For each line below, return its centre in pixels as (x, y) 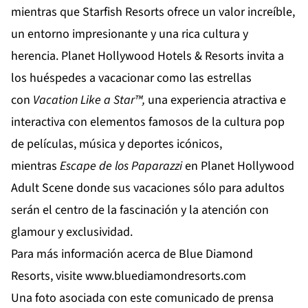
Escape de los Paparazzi (122, 166)
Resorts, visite (48, 276)
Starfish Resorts (123, 12)
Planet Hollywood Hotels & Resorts (153, 56)
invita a (264, 56)
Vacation (55, 100)
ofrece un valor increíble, (230, 12)
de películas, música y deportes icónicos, (117, 144)
